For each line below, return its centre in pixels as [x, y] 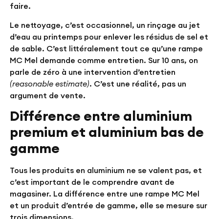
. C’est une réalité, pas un [138, 83]
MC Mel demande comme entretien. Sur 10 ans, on [104, 60]
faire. [20, 6]
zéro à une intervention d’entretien [109, 72]
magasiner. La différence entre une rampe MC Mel [105, 193]
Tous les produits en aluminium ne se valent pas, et [106, 170]
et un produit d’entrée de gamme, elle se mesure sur [109, 205]
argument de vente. [48, 95]
